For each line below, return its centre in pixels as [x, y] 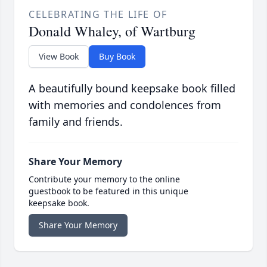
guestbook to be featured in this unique [108, 191]
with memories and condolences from [125, 105]
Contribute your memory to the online [104, 179]
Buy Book [117, 57]
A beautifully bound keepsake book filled [132, 89]
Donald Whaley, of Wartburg [112, 31]
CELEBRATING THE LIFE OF [98, 15]
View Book [59, 57]
